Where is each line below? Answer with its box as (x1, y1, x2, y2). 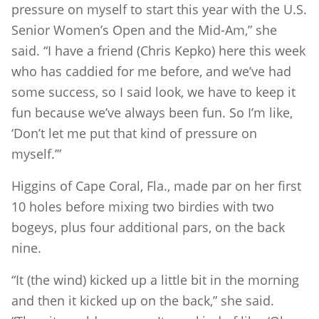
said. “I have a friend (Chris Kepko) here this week (11, 42, 305, 59)
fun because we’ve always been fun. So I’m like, (11, 104, 293, 121)
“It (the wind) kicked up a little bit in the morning (11, 271, 299, 288)
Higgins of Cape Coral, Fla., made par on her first (11, 177, 301, 194)
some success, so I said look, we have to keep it (11, 83, 296, 100)
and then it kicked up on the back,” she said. (11, 292, 274, 309)
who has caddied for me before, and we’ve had (11, 63, 291, 80)
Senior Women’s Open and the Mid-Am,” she (11, 21, 277, 38)
